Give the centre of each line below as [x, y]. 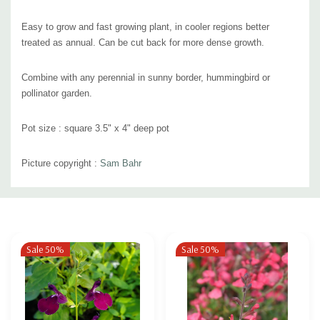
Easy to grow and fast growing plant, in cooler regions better [145, 26]
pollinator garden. [57, 93]
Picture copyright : [61, 163]
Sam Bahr [121, 163]
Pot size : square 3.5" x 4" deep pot [95, 128]
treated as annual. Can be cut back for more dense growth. [143, 42]
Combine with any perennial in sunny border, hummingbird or [146, 77]
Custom [44, 195]
